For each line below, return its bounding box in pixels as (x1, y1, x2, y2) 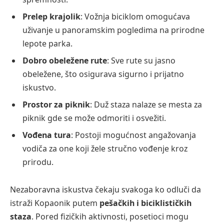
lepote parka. (22, 37, 72, 49)
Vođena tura (22, 129, 71, 140)
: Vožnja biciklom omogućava (80, 10, 190, 22)
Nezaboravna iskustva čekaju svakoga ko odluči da (10, 184, 201, 195)
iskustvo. (22, 81, 56, 93)
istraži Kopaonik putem (10, 197, 99, 209)
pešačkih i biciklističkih (99, 197, 191, 209)
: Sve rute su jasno (107, 54, 175, 66)
